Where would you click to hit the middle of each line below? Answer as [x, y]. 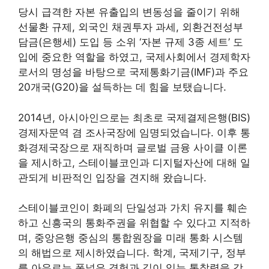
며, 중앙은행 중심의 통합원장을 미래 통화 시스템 [131, 238]
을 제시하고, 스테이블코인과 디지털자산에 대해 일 [134, 162]
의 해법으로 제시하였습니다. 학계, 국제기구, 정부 [132, 253]
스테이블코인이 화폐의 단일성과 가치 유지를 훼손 [133, 208]
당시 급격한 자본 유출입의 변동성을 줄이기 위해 [129, 12]
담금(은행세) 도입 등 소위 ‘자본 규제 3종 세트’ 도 [131, 42]
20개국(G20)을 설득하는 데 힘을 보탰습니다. [122, 87]
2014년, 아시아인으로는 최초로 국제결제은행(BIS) [134, 117]
